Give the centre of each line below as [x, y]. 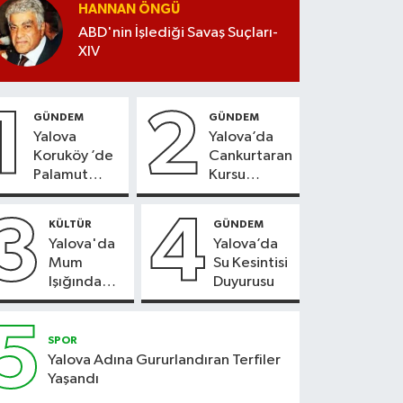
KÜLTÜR [71, 224]
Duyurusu [244, 282]
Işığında [76, 282]
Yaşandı [74, 380]
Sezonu [59, 194]
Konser [72, 301]
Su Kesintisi [251, 264]
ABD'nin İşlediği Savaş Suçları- [179, 33]
